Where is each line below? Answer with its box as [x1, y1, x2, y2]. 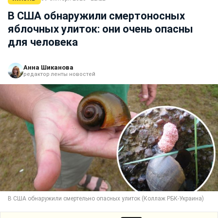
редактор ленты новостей [23, 71, 95, 77]
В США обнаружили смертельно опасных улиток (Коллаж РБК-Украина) [8, 195, 204, 202]
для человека [8, 36, 78, 48]
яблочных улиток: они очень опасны [8, 23, 193, 35]
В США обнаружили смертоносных [8, 10, 185, 22]
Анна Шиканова [23, 64, 73, 71]
